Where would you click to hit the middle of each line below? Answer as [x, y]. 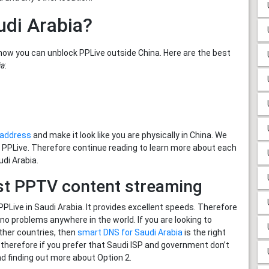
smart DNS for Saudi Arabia [130, 233]
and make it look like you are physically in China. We [129, 135]
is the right [204, 233]
